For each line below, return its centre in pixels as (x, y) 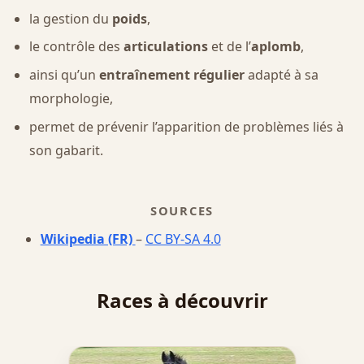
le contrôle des (76, 47)
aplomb (275, 47)
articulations (165, 47)
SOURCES (182, 210)
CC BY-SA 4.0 (183, 239)
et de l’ (229, 47)
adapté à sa (281, 75)
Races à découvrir (182, 301)
